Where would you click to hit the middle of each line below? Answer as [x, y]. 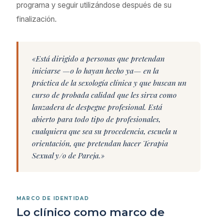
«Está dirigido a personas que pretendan [98, 58]
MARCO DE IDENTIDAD [53, 198]
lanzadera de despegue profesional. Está [97, 107]
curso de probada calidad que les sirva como [104, 95]
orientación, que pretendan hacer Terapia [100, 143]
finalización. [37, 19]
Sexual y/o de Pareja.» [68, 155]
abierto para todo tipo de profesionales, [96, 119]
